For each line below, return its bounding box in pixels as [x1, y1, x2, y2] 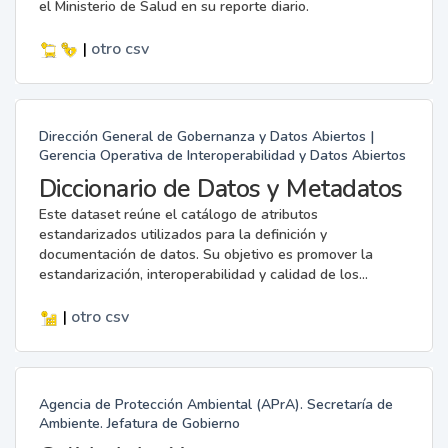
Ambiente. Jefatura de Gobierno [38, 413, 240, 433]
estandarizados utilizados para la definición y [38, 224, 327, 244]
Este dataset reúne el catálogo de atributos [38, 204, 318, 224]
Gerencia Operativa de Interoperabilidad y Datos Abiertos [38, 145, 406, 165]
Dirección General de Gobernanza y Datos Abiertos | [38, 126, 374, 146]
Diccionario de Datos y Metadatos [38, 171, 403, 206]
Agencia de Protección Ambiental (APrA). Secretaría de [38, 394, 393, 414]
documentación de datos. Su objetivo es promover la [38, 244, 373, 264]
